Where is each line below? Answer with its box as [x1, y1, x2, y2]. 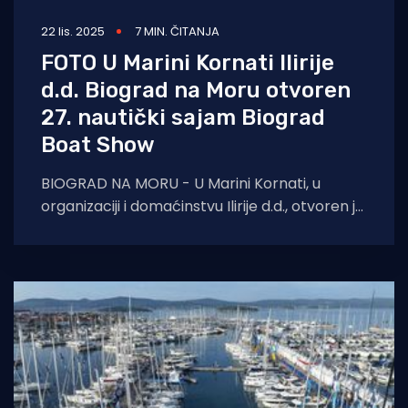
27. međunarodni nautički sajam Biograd [41, 218, 325, 240]
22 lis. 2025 [41, 22, 105, 40]
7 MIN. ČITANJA [135, 22, 219, 40]
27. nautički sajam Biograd [41, 104, 325, 130]
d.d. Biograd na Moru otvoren [41, 76, 351, 103]
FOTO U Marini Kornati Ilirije [41, 49, 334, 76]
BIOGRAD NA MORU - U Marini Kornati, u [41, 172, 321, 194]
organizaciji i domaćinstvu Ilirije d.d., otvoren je [41, 195, 364, 217]
